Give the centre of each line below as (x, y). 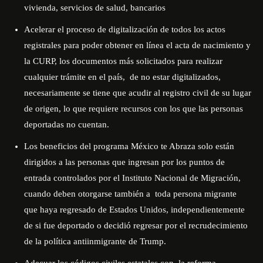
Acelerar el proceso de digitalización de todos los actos (125, 29)
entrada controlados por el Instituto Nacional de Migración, (132, 178)
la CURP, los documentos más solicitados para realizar (123, 61)
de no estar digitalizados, (175, 77)
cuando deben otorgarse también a (87, 194)
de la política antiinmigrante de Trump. (95, 241)
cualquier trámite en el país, (75, 77)
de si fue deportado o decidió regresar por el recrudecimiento (136, 225)
